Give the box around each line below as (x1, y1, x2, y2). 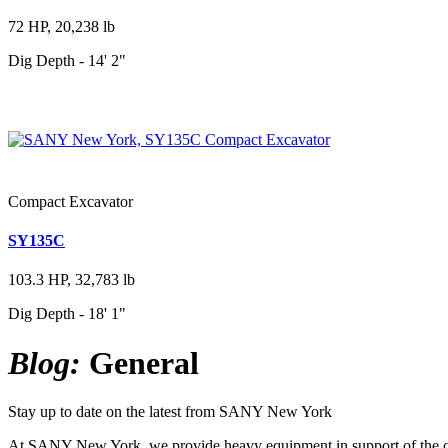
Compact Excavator (8, 192, 133, 210)
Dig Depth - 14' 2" (8, 52, 126, 70)
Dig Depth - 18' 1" (8, 305, 126, 323)
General (81, 344, 199, 381)
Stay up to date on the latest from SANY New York (8, 403, 332, 421)
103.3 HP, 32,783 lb (8, 271, 135, 289)
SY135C (8, 232, 65, 250)
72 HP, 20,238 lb (8, 18, 115, 36)
